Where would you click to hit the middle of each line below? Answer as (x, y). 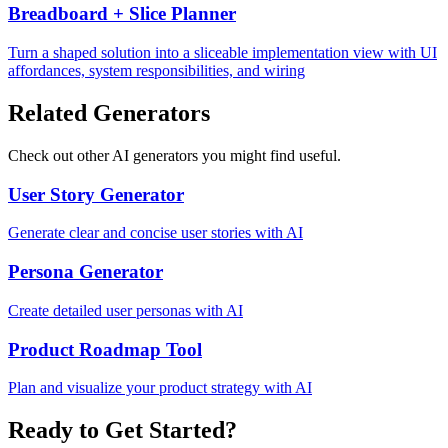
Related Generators (109, 113)
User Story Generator (96, 194)
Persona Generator (85, 272)
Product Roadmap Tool (105, 349)
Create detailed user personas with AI (125, 310)
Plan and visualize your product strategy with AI (160, 388)
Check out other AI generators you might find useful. (174, 155)
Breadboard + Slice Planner (122, 14)
